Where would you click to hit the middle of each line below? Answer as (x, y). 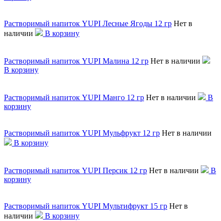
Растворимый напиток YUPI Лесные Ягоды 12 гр (88, 23)
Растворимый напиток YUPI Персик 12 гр (75, 170)
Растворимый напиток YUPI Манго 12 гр (74, 97)
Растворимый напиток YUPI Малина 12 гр (76, 61)
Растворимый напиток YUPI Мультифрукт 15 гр (86, 206)
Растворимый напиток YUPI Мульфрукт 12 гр (82, 133)
